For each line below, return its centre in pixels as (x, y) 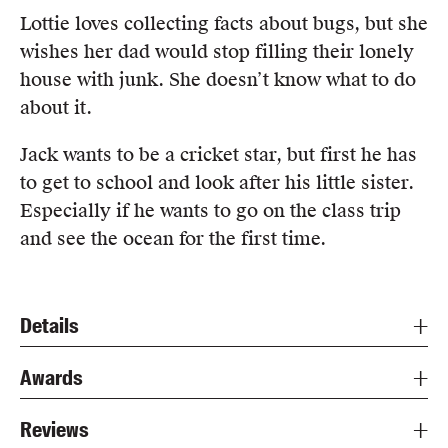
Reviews (54, 430)
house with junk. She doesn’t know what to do (218, 80)
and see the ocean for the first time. (173, 239)
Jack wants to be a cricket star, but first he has (218, 155)
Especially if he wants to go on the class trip (210, 211)
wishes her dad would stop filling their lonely (217, 52)
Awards (51, 378)
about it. (56, 108)
